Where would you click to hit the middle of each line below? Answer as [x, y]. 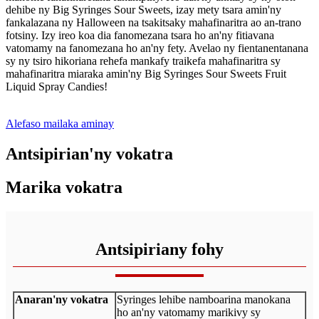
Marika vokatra [64, 187]
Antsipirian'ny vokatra [89, 153]
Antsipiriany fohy [159, 249]
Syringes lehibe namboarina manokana [204, 299]
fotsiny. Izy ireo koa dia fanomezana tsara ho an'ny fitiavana [140, 35]
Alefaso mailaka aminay [60, 123]
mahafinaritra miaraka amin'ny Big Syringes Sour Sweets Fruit [146, 73]
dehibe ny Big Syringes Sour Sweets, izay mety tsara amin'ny [143, 9]
